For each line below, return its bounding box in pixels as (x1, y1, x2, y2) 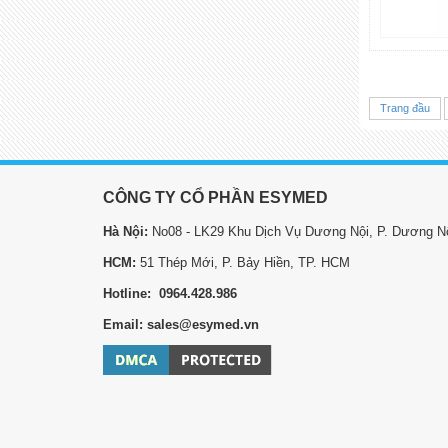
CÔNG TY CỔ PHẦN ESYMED (103, 188, 336, 206)
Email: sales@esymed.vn (103, 316, 259, 332)
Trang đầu (380, 101, 430, 114)
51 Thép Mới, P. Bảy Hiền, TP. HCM (136, 254, 350, 270)
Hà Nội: (103, 223, 152, 239)
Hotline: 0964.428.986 (103, 285, 241, 301)
